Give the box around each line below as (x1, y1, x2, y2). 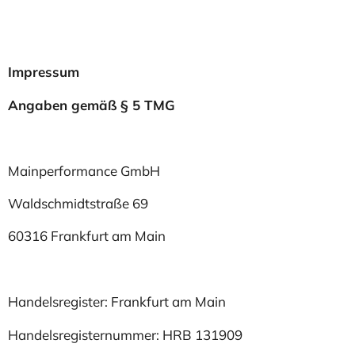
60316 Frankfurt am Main (8, 227, 166, 245)
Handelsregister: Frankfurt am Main (8, 293, 226, 311)
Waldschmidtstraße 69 (8, 194, 148, 212)
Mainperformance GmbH (8, 162, 160, 179)
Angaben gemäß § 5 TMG (8, 96, 175, 113)
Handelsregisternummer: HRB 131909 (8, 326, 242, 343)
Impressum (8, 63, 79, 81)
